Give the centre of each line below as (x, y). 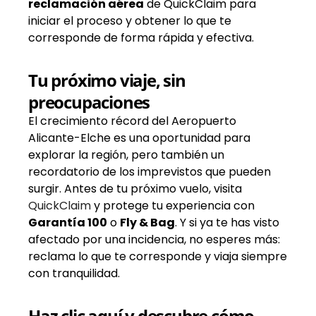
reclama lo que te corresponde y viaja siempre (158, 256)
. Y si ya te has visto (227, 222)
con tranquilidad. (74, 273)
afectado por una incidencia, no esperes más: (154, 239)
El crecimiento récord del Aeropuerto (132, 121)
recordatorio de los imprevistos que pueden (150, 171)
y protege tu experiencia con (173, 205)
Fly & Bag (147, 222)
